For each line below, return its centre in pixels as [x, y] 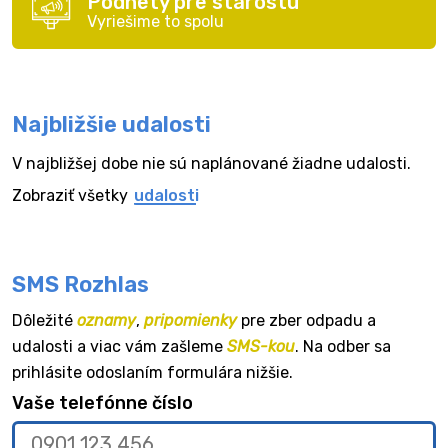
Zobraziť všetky [72, 195]
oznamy [106, 320]
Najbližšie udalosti [111, 124]
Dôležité [44, 320]
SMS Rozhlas [80, 284]
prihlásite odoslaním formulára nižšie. [152, 372]
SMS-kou [261, 346]
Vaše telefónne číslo [102, 403]
